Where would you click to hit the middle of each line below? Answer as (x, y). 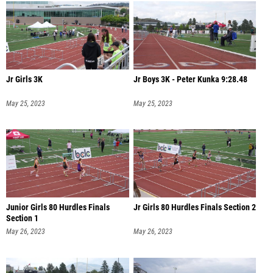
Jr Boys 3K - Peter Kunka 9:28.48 (190, 79)
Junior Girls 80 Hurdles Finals (58, 208)
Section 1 (22, 219)
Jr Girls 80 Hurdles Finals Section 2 (194, 208)
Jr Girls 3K (24, 79)
